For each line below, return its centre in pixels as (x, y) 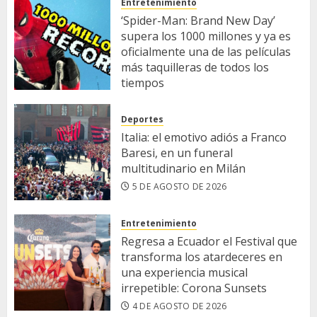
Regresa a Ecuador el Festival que (209, 241)
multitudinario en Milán (183, 169)
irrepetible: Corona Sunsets (194, 288)
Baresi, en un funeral (177, 153)
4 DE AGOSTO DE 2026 (179, 306)
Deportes (142, 120)
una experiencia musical (184, 272)
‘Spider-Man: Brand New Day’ (198, 20)
